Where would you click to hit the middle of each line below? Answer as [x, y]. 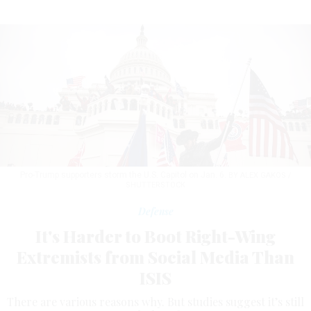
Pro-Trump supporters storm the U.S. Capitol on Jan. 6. [124, 175]
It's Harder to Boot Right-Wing [155, 236]
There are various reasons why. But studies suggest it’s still [155, 302]
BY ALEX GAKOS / [260, 176]
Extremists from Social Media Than [155, 257]
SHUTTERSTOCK [155, 185]
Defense [155, 212]
